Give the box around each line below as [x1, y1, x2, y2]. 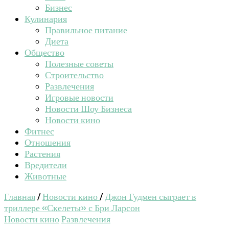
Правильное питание [45, 25, 127, 36]
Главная [4, 191, 35, 202]
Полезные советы [45, 58, 113, 70]
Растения [25, 148, 60, 159]
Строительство [45, 70, 104, 81]
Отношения [25, 137, 71, 148]
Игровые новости [45, 92, 113, 103]
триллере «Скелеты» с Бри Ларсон [4, 202, 140, 214]
